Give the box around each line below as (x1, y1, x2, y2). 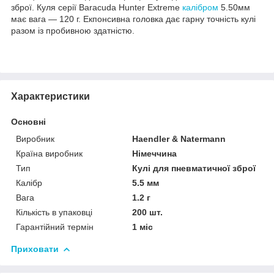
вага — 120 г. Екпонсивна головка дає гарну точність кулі (26, 13, 256, 24)
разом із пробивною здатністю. (11, 25, 135, 35)
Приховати (11, 243, 59, 254)
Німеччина (132, 148, 177, 158)
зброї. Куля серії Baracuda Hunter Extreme (11, 2, 180, 12)
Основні (11, 116, 46, 127)
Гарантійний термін (16, 221, 94, 232)
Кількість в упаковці (16, 207, 92, 217)
